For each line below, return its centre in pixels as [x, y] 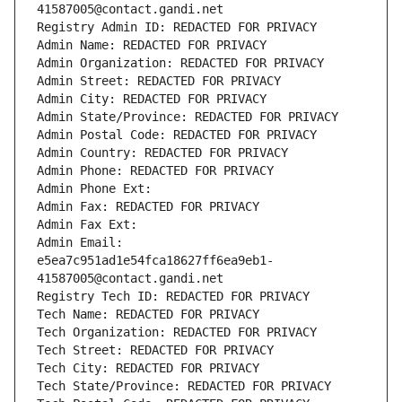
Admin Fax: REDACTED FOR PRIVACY [148, 207]
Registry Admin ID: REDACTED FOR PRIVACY [177, 27]
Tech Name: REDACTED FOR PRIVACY [148, 315]
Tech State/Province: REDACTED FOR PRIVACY [184, 386]
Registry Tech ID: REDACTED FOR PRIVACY [173, 297]
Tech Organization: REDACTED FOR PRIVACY [177, 332]
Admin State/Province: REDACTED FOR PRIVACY [188, 117]
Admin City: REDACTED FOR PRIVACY [152, 99]
